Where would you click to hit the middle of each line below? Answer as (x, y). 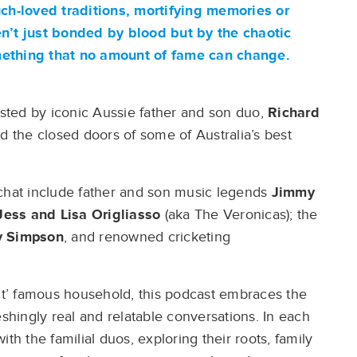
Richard (294, 113)
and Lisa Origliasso (96, 215)
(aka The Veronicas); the (239, 215)
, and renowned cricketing (147, 237)
